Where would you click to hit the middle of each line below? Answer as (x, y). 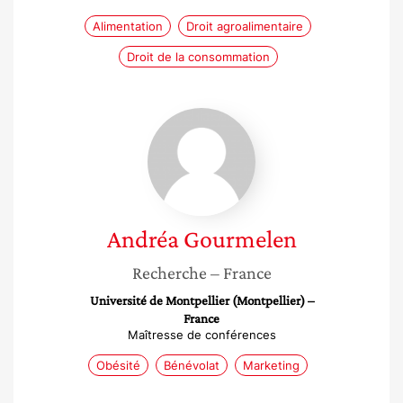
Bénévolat (192, 365)
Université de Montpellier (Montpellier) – (201, 300)
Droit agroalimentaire (245, 26)
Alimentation (128, 26)
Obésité (118, 365)
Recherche (169, 273)
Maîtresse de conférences (201, 335)
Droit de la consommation (198, 57)
